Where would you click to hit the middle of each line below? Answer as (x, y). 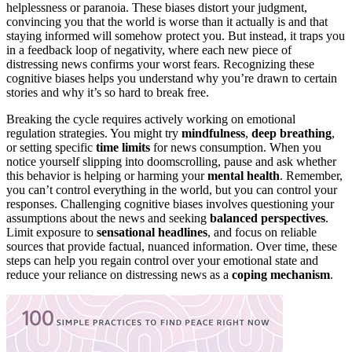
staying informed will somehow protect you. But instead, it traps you (176, 35)
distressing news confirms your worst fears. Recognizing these (160, 64)
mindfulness (213, 133)
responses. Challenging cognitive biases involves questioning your (170, 203)
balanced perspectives (268, 218)
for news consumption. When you (236, 147)
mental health (244, 175)
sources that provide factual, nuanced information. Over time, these (172, 246)
